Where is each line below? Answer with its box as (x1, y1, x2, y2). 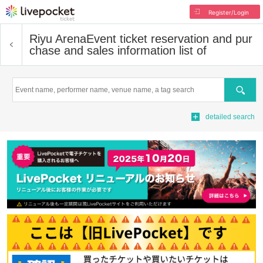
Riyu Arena (29, 32, 86, 45)
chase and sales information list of (29, 44, 207, 57)
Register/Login (208, 9, 249, 16)
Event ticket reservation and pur (86, 32, 252, 45)
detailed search (205, 113, 255, 121)
